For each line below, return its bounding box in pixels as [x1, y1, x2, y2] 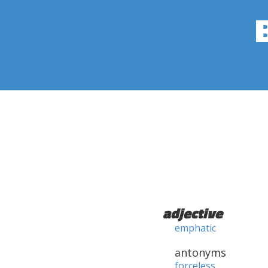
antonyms [175, 245, 226, 260]
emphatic [175, 221, 216, 234]
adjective [163, 202, 223, 224]
